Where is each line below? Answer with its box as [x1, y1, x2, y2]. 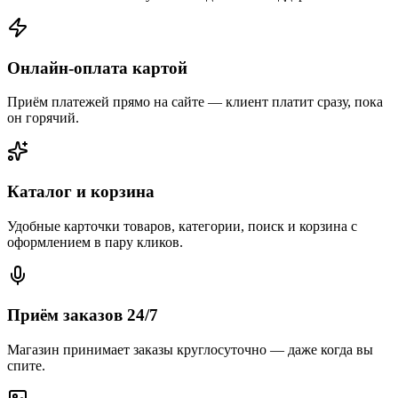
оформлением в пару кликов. [7, 234, 183, 250]
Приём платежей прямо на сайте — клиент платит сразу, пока [7, 94, 383, 110]
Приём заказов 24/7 [7, 306, 158, 325]
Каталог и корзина [7, 182, 155, 202]
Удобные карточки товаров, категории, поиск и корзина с [7, 218, 357, 234]
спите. [7, 358, 45, 374]
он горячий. [7, 110, 79, 126]
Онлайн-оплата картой [7, 58, 187, 77]
